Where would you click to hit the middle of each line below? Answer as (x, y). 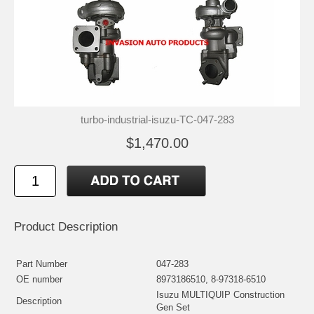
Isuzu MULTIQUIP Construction (220, 294)
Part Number (42, 264)
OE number (39, 279)
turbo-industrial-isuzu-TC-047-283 (157, 119)
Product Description (66, 226)
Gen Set (173, 307)
